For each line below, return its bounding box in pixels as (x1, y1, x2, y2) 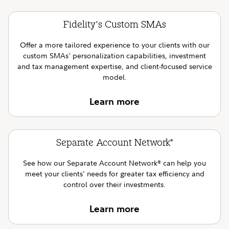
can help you (161, 158, 206, 168)
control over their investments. (63, 179, 166, 189)
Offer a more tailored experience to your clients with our (19, 40, 210, 50)
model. (102, 72, 127, 82)
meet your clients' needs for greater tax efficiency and (25, 169, 204, 178)
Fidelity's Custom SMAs (63, 20, 166, 30)
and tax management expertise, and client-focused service (17, 61, 212, 71)
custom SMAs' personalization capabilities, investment (23, 51, 206, 60)
